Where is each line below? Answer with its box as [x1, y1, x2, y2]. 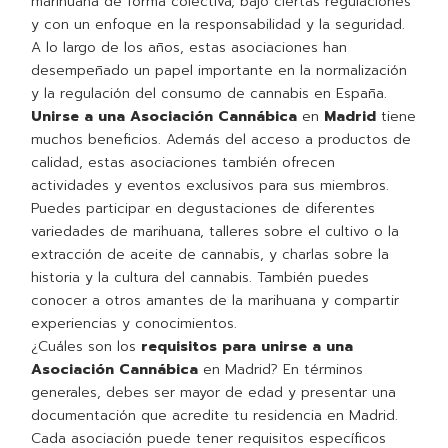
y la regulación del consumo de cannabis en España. [31, 83, 388, 105]
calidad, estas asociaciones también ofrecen [31, 152, 336, 174]
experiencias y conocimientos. [31, 313, 238, 335]
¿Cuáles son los [31, 336, 142, 358]
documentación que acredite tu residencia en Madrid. [31, 405, 399, 427]
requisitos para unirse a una [141, 336, 354, 358]
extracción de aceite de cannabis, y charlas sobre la [31, 244, 390, 266]
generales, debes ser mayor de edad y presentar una [31, 382, 397, 404]
